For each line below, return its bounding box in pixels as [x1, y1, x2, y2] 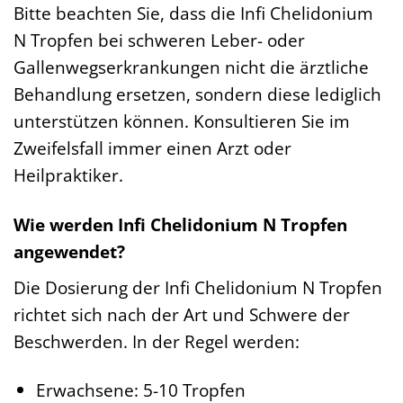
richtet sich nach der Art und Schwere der [13, 301, 350, 327]
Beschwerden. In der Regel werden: [13, 328, 300, 354]
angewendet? [13, 238, 125, 264]
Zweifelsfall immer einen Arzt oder [13, 135, 291, 160]
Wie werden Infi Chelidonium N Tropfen [13, 211, 347, 237]
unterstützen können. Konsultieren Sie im [13, 108, 350, 133]
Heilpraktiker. [13, 162, 123, 187]
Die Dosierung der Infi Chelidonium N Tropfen [13, 274, 382, 300]
